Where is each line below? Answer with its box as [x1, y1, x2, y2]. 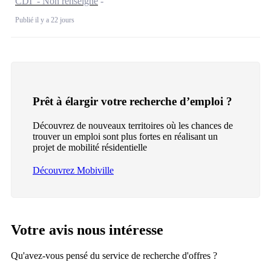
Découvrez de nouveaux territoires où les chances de [33, 120, 233, 131]
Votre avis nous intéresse [11, 221, 163, 238]
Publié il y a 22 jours [15, 16, 74, 25]
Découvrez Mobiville [33, 165, 114, 175]
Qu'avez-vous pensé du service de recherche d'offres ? [11, 250, 217, 261]
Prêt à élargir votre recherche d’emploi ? [33, 94, 232, 108]
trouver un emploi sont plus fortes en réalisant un [33, 131, 218, 142]
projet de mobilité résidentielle [33, 142, 147, 152]
